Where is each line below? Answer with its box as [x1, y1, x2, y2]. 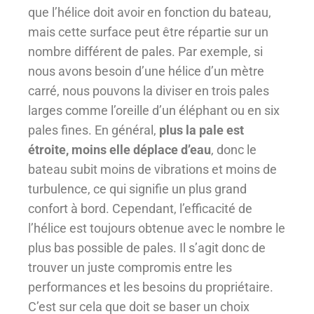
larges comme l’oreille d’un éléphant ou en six [28, 103, 280, 118]
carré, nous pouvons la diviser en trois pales [28, 83, 269, 99]
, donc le [211, 142, 257, 158]
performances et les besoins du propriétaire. [28, 280, 273, 295]
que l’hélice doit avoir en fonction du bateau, [28, 5, 271, 20]
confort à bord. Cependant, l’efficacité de [28, 201, 252, 217]
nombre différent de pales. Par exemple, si [28, 44, 263, 60]
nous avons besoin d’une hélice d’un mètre [28, 64, 264, 79]
